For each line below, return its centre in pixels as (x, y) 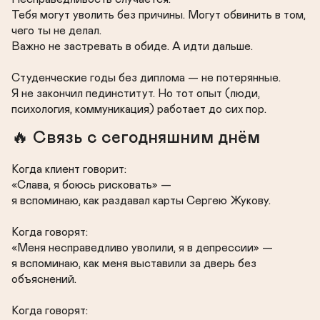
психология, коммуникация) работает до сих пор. (139, 109)
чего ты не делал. (56, 31)
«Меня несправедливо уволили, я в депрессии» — (142, 248)
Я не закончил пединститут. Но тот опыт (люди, (136, 94)
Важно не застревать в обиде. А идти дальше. (132, 46)
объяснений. (44, 279)
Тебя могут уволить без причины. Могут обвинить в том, (159, 15)
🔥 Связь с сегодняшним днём (136, 138)
